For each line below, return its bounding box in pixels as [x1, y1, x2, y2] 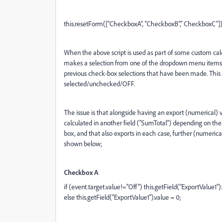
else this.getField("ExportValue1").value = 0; [64, 193, 181, 201]
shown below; [64, 139, 102, 148]
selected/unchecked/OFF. [64, 79, 135, 88]
